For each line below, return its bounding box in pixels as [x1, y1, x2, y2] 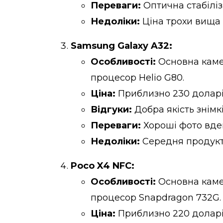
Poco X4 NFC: [71, 160, 134, 171]
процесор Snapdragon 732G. [91, 192, 221, 203]
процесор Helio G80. [91, 72, 184, 83]
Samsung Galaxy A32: [71, 40, 172, 51]
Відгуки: [91, 104, 132, 115]
